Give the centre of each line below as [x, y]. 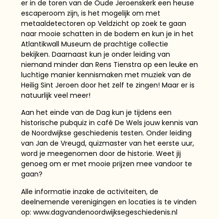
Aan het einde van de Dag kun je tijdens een [96, 113]
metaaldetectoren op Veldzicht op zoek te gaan [103, 24]
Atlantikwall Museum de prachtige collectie [94, 44]
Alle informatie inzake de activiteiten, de [89, 191]
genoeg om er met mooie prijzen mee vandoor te [106, 164]
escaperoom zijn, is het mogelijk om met [90, 13]
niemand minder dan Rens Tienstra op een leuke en [109, 65]
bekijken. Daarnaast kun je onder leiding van [95, 55]
